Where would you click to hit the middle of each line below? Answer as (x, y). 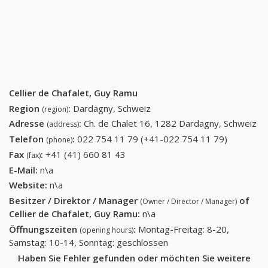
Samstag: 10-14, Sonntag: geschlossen (89, 242)
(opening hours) (106, 230)
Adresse (28, 124)
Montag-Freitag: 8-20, (184, 229)
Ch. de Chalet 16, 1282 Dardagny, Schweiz (170, 124)
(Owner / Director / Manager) (188, 202)
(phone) (59, 140)
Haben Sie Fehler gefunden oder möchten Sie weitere (134, 258)
